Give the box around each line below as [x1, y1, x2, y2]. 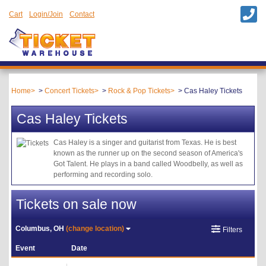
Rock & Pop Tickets [108, 86, 170, 95]
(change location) [66, 224, 125, 233]
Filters [222, 226, 242, 235]
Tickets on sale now [16, 197, 137, 212]
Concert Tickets [45, 86, 94, 95]
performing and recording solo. [53, 170, 153, 179]
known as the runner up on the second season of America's [53, 148, 243, 157]
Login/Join [29, 10, 63, 18]
